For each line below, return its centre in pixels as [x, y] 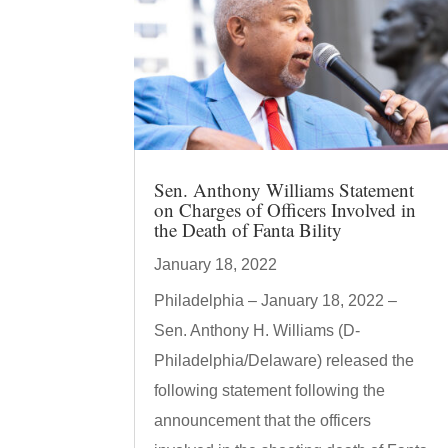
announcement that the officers [263, 420]
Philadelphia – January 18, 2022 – [276, 300]
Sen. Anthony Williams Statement [284, 189]
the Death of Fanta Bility [248, 229]
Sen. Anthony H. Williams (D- [257, 330]
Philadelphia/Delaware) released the [284, 360]
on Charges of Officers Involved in [285, 209]
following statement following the [270, 390]
